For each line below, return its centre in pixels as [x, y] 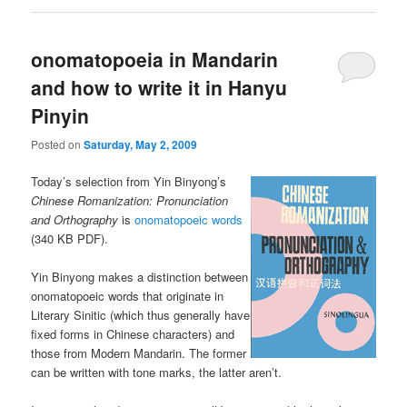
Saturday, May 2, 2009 [141, 144]
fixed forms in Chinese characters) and [133, 333]
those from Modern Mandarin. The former [139, 352]
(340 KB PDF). [70, 238]
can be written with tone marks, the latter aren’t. [157, 372]
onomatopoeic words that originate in [128, 295]
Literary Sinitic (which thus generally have [141, 314]
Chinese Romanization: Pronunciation [130, 200]
